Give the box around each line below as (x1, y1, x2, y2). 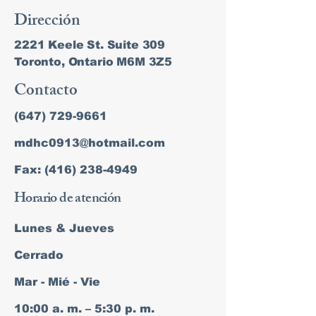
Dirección (14, 8, 80, 37)
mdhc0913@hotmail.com (14, 137, 165, 150)
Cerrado (14, 249, 63, 262)
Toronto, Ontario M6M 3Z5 (14, 56, 173, 68)
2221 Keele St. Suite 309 (14, 39, 166, 51)
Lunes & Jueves (14, 222, 114, 235)
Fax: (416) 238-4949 (14, 164, 138, 176)
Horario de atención (14, 187, 121, 212)
